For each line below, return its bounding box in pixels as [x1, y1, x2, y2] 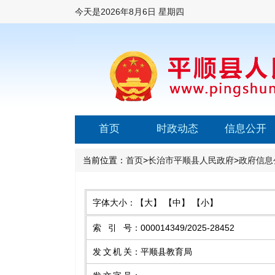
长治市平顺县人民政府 [148, 155, 234, 165]
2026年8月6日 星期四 [101, 7, 184, 17]
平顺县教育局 [141, 247, 192, 257]
